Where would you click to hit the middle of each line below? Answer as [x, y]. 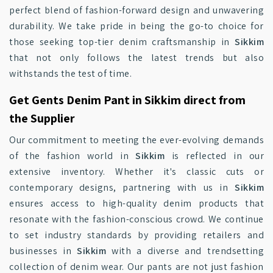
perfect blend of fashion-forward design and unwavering [136, 10]
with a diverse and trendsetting [185, 251]
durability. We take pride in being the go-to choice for [136, 26]
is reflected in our [214, 156]
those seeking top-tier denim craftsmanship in [122, 42]
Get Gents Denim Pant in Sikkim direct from [127, 100]
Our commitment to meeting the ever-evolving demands [136, 140]
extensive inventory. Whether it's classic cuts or [136, 172]
